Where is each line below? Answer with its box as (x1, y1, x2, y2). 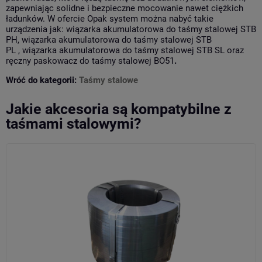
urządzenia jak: (6, 24, 66, 35)
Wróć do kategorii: (6, 75, 79, 86)
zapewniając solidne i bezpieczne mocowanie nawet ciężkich (6, 3, 243, 14)
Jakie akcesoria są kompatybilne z (6, 101, 232, 118)
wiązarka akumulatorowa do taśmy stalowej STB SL (22, 45, 225, 56)
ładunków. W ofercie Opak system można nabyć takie (6, 13, 213, 25)
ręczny (6, 56, 33, 67)
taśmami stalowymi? (6, 115, 141, 133)
